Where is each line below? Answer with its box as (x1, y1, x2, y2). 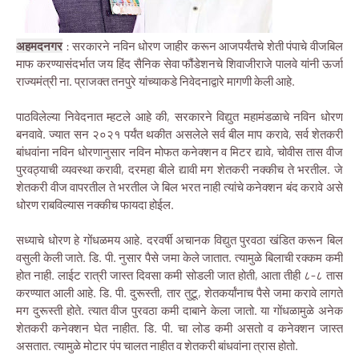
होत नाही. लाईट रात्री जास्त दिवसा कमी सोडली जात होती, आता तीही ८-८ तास (16, 268, 343, 282)
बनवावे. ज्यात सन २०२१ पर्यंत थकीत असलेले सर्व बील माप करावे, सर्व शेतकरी (16, 127, 343, 141)
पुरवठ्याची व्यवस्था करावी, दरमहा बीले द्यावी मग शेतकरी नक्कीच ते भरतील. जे (16, 162, 343, 176)
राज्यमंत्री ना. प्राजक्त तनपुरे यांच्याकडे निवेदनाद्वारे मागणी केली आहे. (16, 74, 297, 88)
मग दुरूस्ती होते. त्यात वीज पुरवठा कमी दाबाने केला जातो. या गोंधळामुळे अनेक (16, 303, 343, 317)
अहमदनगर (16, 38, 63, 53)
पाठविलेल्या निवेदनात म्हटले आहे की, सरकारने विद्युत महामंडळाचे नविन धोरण (16, 109, 343, 123)
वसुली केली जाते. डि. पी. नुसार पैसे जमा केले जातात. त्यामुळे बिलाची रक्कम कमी (16, 250, 343, 264)
